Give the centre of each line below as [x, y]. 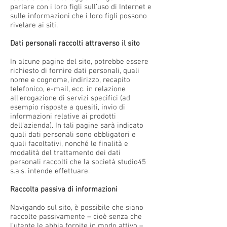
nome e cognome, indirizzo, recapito [70, 80]
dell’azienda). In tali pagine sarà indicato [77, 126]
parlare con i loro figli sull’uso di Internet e [81, 7]
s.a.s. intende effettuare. [50, 171]
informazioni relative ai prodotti [63, 117]
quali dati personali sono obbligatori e [73, 135]
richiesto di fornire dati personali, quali [76, 71]
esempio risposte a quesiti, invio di [68, 107]
